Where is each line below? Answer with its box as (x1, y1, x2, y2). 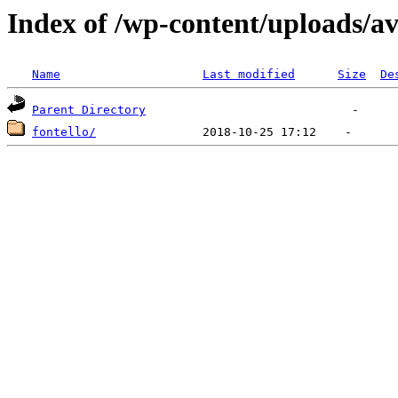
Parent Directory (32, 103, 146, 117)
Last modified (203, 68, 295, 82)
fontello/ (32, 125, 96, 139)
